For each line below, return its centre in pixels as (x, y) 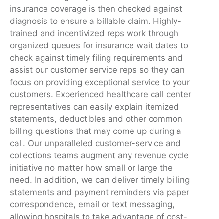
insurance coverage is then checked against (96, 9)
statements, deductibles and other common (96, 119)
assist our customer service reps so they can (97, 70)
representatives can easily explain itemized (94, 106)
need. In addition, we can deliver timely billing (100, 180)
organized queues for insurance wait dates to (99, 45)
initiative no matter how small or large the (91, 167)
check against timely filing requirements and (96, 57)
